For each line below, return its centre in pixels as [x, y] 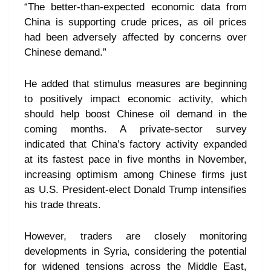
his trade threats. [63, 205]
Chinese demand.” [65, 53]
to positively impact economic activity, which [135, 99]
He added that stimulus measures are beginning [135, 84]
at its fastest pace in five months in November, [135, 160]
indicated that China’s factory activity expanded [135, 145]
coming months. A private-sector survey [135, 129]
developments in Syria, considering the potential [135, 252]
